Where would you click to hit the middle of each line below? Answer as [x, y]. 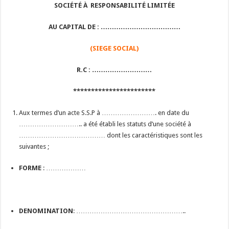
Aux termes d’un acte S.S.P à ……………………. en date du [104, 113]
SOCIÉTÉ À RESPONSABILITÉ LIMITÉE [114, 5]
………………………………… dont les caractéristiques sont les [111, 135]
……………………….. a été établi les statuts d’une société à [105, 124]
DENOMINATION [46, 211]
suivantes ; [34, 146]
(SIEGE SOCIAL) [114, 48]
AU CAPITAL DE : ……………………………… [114, 27]
